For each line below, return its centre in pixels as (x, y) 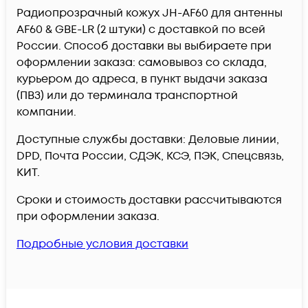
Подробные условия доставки (102, 244)
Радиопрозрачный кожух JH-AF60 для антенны (150, 13)
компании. (46, 112)
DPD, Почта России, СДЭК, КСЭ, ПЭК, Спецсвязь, (150, 156)
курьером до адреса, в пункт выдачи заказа (142, 79)
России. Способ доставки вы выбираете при (144, 46)
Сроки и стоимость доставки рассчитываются (149, 200)
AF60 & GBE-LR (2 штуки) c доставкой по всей (141, 30)
